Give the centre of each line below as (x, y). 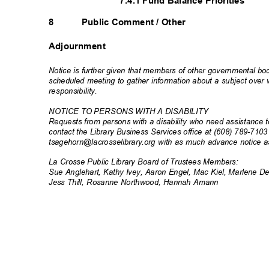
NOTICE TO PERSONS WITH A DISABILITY (131, 111)
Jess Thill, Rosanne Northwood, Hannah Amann (136, 182)
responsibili (69, 91)
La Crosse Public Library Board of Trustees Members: (146, 162)
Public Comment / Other (136, 22)
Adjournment (80, 46)
